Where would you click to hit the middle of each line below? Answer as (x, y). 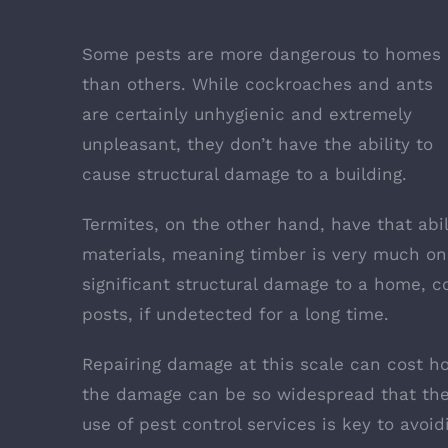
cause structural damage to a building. (244, 173)
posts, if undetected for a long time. (238, 313)
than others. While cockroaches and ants (257, 83)
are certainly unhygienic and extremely (247, 113)
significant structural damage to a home (251, 283)
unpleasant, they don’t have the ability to (257, 143)
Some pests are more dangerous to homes (261, 53)
